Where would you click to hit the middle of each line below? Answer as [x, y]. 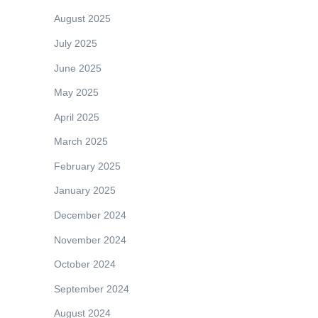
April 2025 [77, 117]
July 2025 [76, 43]
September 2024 [92, 289]
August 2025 [82, 19]
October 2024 [85, 264]
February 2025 [87, 166]
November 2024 [90, 240]
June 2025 [78, 68]
